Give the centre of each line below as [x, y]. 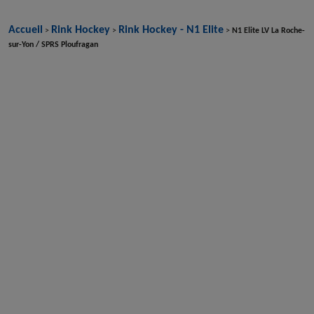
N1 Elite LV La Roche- [268, 30]
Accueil [26, 29]
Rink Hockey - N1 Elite [171, 29]
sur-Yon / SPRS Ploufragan [53, 44]
